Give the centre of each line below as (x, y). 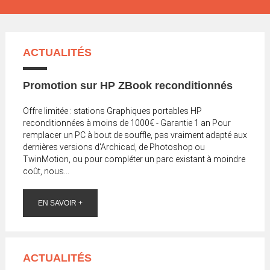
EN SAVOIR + (60, 203)
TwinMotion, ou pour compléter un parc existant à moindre (134, 159)
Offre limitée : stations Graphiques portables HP (112, 111)
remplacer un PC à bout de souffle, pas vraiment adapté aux (135, 135)
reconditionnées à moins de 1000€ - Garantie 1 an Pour (127, 123)
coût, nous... (46, 171)
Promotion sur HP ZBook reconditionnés (127, 85)
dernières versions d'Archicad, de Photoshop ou (114, 147)
